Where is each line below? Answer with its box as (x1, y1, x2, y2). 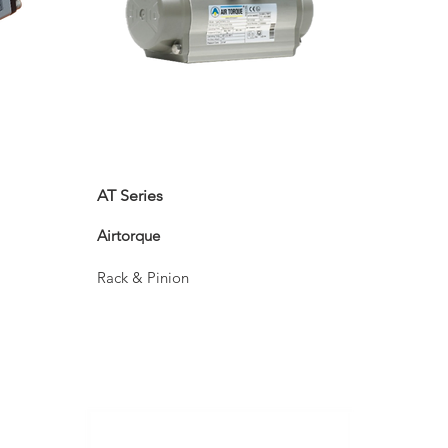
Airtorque (97, 226, 160, 245)
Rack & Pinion (97, 268, 189, 287)
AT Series (97, 186, 163, 205)
